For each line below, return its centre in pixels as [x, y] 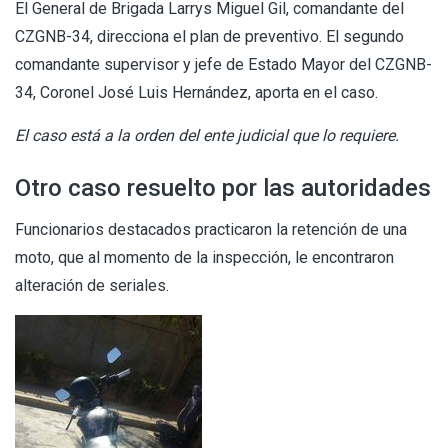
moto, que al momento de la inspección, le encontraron [204, 257]
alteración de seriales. [92, 285]
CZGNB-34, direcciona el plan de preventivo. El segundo [209, 36]
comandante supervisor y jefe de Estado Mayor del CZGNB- [223, 64]
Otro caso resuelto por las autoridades [223, 187]
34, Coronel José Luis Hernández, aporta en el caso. [196, 92]
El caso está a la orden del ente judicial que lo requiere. [207, 135]
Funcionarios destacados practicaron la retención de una [211, 229]
